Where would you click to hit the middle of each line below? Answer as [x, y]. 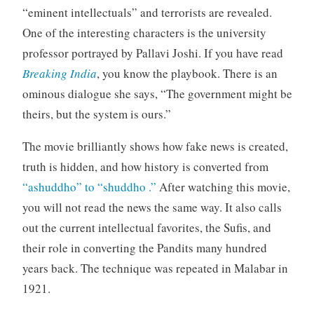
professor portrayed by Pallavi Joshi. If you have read [152, 53]
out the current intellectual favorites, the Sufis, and [146, 228]
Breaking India [59, 74]
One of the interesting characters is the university [144, 33]
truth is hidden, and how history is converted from [145, 167]
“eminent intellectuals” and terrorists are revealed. [147, 13]
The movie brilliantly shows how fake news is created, [155, 146]
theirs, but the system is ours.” [96, 114]
